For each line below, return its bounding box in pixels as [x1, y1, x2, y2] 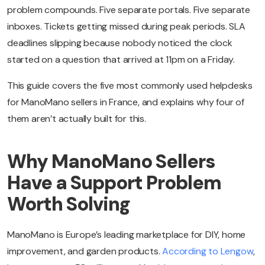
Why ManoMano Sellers [7, 149, 215, 174]
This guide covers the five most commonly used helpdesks [7, 79, 253, 92]
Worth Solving [7, 192, 130, 217]
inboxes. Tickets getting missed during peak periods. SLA [7, 20, 245, 33]
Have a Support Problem [7, 170, 221, 196]
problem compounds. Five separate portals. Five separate [7, 4, 250, 17]
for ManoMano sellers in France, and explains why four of [7, 96, 244, 109]
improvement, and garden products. [7, 245, 160, 258]
